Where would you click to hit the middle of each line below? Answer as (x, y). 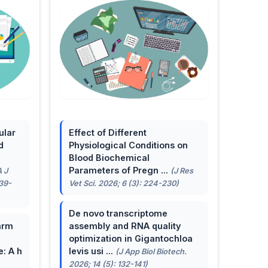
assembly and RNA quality (124, 226)
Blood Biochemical (109, 158)
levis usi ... (92, 251)
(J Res (182, 171)
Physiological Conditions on (128, 145)
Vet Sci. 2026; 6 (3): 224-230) (124, 184)
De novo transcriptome (118, 214)
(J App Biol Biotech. (151, 252)
